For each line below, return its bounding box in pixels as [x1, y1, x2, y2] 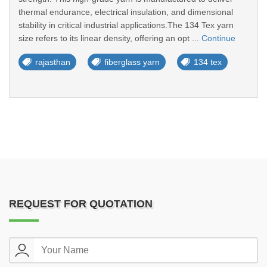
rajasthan [35, 57, 70, 67]
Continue [201, 33, 235, 43]
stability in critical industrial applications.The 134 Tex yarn [18, 20, 234, 30]
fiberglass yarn [104, 57, 160, 67]
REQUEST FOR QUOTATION [9, 198, 153, 210]
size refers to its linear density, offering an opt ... [18, 33, 201, 43]
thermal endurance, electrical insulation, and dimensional [18, 7, 233, 17]
